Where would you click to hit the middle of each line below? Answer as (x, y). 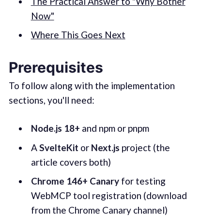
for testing (142, 181)
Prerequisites (56, 67)
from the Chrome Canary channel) (99, 210)
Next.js (105, 147)
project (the (145, 147)
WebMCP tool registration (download (109, 196)
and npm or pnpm (114, 128)
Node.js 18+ (55, 128)
